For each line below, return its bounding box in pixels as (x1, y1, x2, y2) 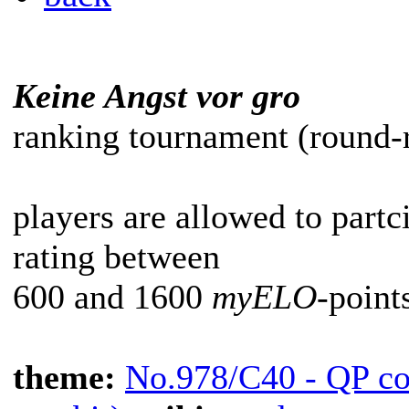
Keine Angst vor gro (13, 77, 300, 115)
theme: (13, 358, 125, 396)
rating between (13, 237, 220, 276)
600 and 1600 (13, 278, 212, 316)
